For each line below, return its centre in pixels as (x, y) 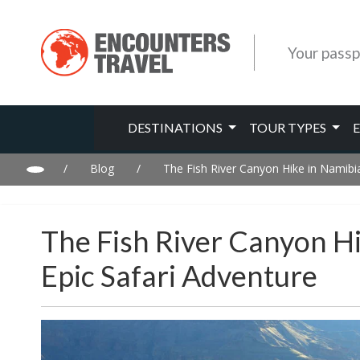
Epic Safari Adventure (179, 276)
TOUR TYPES (288, 127)
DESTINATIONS (177, 127)
